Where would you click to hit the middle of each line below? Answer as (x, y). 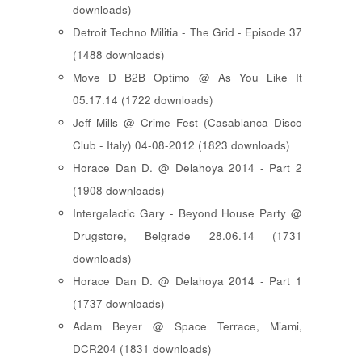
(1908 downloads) (119, 190)
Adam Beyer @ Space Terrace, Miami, (187, 326)
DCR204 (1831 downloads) (142, 348)
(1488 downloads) (119, 54)
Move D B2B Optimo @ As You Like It (187, 77)
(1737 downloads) (119, 303)
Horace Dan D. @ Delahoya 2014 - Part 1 (187, 280)
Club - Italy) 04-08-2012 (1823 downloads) (181, 145)
